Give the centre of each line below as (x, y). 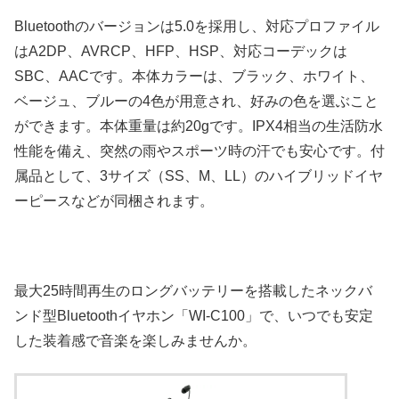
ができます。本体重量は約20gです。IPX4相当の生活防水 (199, 126)
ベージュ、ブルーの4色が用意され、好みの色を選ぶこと (196, 101)
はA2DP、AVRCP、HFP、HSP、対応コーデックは (181, 51)
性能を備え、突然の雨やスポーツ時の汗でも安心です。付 (199, 151)
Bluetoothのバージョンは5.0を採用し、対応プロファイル (197, 26)
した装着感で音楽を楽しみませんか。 (135, 340)
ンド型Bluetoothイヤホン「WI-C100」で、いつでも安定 (194, 315)
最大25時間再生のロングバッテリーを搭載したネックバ (193, 290)
